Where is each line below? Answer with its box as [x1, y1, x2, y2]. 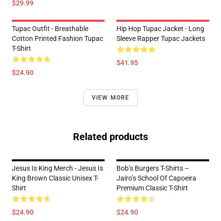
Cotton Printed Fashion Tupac [12, 35, 103, 43]
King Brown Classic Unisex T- [12, 174, 99, 183]
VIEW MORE [91, 94, 130, 102]
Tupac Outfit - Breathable [12, 25, 88, 33]
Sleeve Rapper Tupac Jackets [116, 35, 205, 43]
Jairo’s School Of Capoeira [116, 174, 196, 183]
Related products [73, 131, 148, 143]
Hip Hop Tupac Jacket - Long [116, 25, 204, 33]
